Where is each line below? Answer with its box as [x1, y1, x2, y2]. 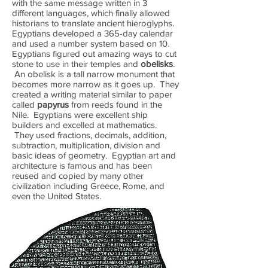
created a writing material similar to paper [12, 89, 172, 99]
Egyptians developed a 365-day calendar [12, 28, 173, 38]
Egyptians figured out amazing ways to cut [12, 48, 176, 59]
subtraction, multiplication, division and [12, 140, 160, 150]
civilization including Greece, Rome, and [12, 181, 165, 191]
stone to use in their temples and [12, 59, 141, 69]
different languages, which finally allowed [12, 8, 170, 18]
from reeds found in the [69, 99, 162, 109]
